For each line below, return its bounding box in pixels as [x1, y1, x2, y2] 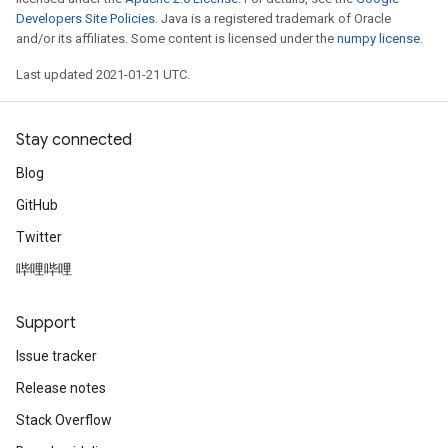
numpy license [337, 31, 420, 46]
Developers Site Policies [16, 11, 155, 26]
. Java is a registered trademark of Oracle [155, 11, 391, 26]
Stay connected [16, 130, 132, 150]
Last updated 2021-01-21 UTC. [16, 67, 190, 82]
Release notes [16, 380, 106, 396]
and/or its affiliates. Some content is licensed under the [16, 31, 337, 46]
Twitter [16, 229, 62, 245]
